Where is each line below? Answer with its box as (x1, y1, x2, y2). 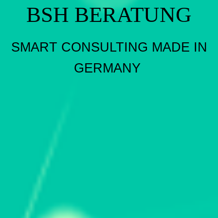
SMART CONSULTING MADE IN (11, 39, 207, 54)
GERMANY (73, 60, 145, 75)
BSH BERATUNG (26, 2, 192, 27)
